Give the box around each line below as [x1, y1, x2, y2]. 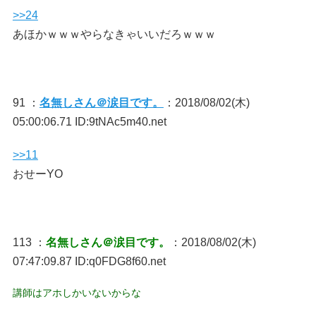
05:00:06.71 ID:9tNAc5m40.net [12, 116, 166, 128]
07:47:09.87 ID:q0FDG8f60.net [12, 255, 166, 267]
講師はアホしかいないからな [12, 287, 141, 298]
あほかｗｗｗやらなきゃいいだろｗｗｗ [12, 28, 216, 40]
